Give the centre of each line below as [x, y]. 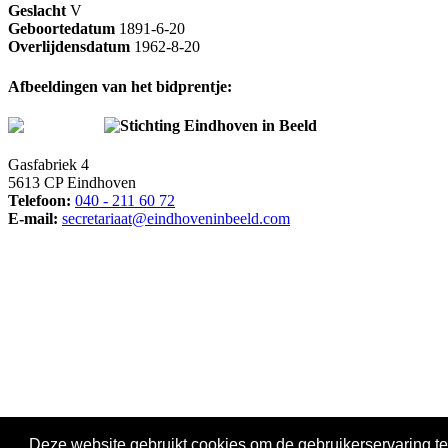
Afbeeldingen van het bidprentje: [120, 86]
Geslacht [37, 11]
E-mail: [33, 219]
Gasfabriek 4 [48, 165]
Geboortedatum [61, 29]
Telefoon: [39, 201]
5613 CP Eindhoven [72, 183]
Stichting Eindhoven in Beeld [218, 125]
